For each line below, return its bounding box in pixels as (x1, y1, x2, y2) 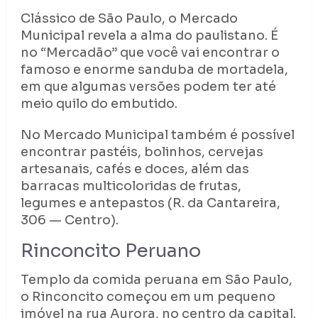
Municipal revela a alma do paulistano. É (20, 28, 278, 44)
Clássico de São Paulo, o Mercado (20, 11, 238, 27)
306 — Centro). (20, 212, 119, 229)
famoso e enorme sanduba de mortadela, (20, 62, 288, 78)
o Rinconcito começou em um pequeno (20, 289, 275, 305)
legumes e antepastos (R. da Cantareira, (20, 195, 280, 212)
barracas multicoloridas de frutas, (20, 178, 241, 194)
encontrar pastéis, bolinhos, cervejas (20, 144, 263, 160)
